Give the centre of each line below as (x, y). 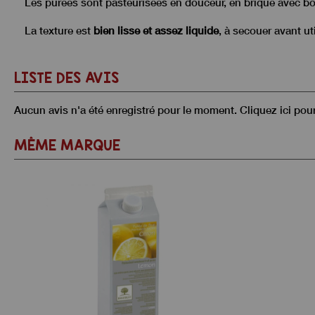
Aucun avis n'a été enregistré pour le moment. (127, 110)
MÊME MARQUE (67, 145)
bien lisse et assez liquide (156, 31)
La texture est (59, 31)
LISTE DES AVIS (66, 78)
